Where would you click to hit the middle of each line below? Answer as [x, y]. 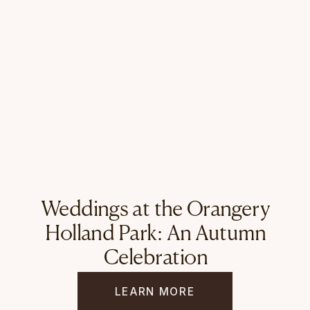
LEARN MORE [155, 291]
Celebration [155, 259]
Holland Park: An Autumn [156, 235]
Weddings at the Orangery [156, 211]
